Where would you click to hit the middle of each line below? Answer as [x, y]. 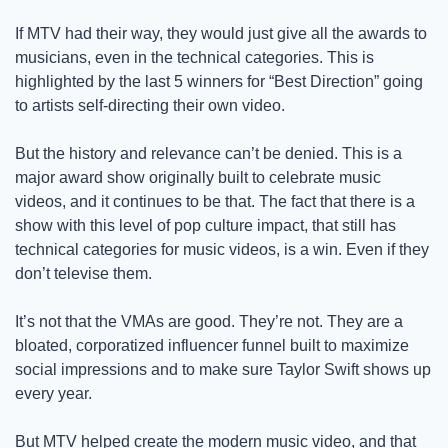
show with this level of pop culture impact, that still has [205, 225]
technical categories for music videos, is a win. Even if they [222, 249]
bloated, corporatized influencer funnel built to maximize [212, 345]
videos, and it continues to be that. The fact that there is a [215, 201]
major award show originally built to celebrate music [198, 177]
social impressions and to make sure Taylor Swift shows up [223, 369]
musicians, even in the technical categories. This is [194, 57]
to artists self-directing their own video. [154, 105]
